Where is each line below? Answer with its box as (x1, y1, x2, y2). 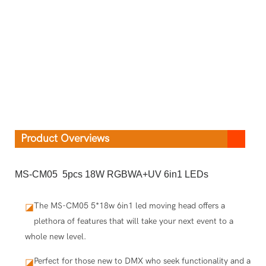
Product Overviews (21, 132, 109, 145)
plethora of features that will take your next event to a (33, 216, 233, 226)
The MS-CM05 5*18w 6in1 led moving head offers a (33, 200, 225, 211)
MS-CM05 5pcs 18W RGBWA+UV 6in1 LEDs (15, 169, 208, 179)
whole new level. (24, 231, 86, 242)
